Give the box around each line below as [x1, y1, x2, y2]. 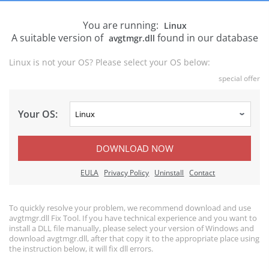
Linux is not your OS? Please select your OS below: [9, 56, 210, 68]
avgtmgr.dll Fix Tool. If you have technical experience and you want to [9, 213, 257, 223]
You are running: [82, 19, 161, 32]
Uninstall [154, 168, 184, 178]
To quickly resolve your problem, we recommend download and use [9, 202, 251, 213]
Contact [189, 168, 216, 178]
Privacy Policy [104, 168, 150, 178]
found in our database [154, 31, 258, 44]
